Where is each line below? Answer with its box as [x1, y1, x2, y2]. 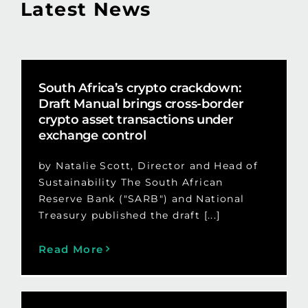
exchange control [38, 127, 146, 143]
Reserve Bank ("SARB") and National [38, 192, 245, 205]
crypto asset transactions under [38, 111, 234, 127]
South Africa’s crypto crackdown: [38, 80, 241, 96]
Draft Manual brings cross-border [38, 96, 244, 111]
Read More [38, 242, 104, 256]
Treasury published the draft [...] [38, 208, 221, 221]
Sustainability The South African [38, 175, 223, 188]
